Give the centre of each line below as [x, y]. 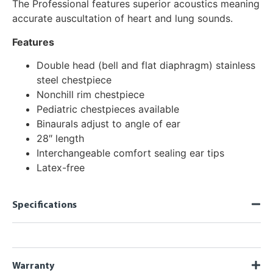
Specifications [44, 206]
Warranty [33, 267]
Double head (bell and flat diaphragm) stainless [146, 66]
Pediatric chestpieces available [108, 109]
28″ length [60, 139]
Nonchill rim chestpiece [90, 95]
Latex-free [61, 168]
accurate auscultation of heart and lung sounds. [122, 19]
